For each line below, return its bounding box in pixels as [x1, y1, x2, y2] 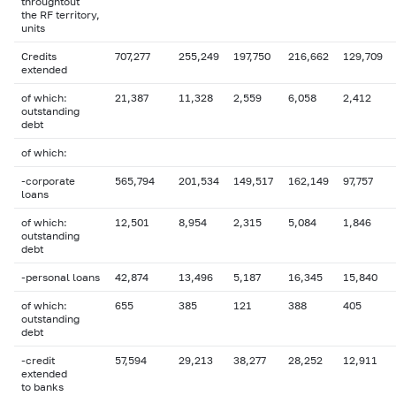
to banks [21, 380, 64, 393]
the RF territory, [21, 8, 100, 21]
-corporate [21, 174, 75, 187]
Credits [21, 49, 57, 63]
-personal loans [21, 270, 100, 284]
